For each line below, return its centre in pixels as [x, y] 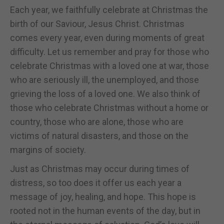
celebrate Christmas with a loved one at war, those [109, 65]
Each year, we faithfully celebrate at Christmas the [109, 9]
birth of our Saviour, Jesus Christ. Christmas [97, 23]
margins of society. [48, 149]
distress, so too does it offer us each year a [96, 182]
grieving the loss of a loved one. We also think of [105, 93]
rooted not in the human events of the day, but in [105, 210]
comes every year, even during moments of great [107, 37]
